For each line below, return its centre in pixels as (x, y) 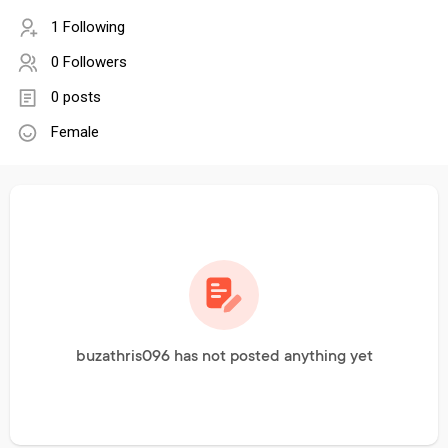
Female (75, 132)
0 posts (76, 97)
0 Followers (89, 62)
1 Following (88, 27)
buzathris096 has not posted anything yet (224, 357)
